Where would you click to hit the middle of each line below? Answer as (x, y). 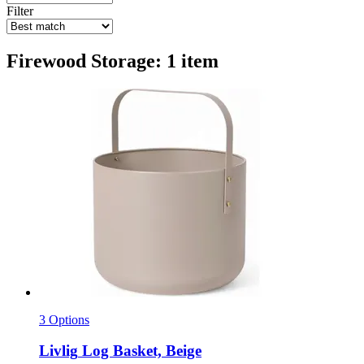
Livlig (58, 351)
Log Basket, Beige (140, 351)
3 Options (64, 319)
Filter (20, 11)
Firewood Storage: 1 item (113, 61)
